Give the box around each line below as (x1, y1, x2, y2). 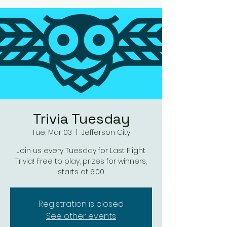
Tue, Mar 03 (32, 127, 72, 137)
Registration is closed (39, 198, 124, 210)
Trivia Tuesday (32, 109, 130, 128)
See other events (46, 210, 116, 222)
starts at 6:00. (57, 167, 105, 177)
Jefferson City (82, 127, 130, 137)
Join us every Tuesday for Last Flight (17, 145, 145, 156)
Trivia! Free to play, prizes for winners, (15, 156, 147, 166)
